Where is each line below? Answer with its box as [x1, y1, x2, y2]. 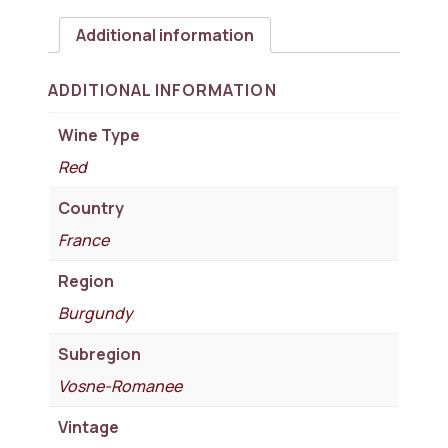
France [58, 228, 109, 251]
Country [58, 196, 124, 219]
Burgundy [58, 301, 133, 324]
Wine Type [58, 123, 140, 146]
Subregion [58, 342, 141, 365]
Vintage [58, 415, 119, 438]
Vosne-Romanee [58, 374, 182, 397]
